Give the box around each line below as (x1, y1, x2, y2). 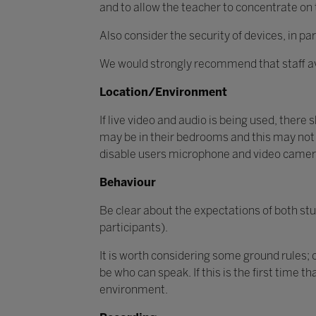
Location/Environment (99, 85, 227, 99)
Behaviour (99, 176, 159, 190)
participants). (99, 221, 171, 235)
